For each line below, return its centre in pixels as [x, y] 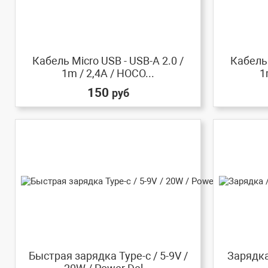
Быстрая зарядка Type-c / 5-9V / [108, 256]
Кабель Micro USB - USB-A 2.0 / [108, 60]
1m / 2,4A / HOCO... [108, 73]
